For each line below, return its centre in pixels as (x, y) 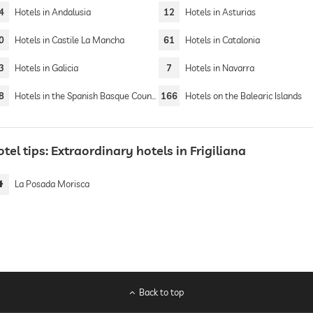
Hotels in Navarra (220, 68)
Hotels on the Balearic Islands (244, 96)
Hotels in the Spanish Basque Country (83, 96)
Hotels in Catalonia (223, 40)
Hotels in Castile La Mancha (69, 40)
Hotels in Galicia (46, 68)
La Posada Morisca (52, 184)
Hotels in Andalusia (52, 12)
